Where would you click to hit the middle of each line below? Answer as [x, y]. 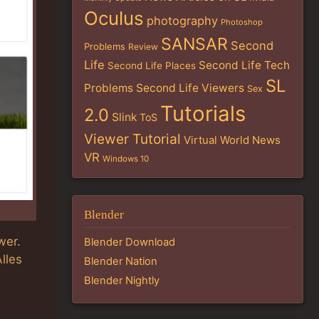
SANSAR [194, 45]
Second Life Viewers [190, 88]
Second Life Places [152, 66]
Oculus [114, 19]
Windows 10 [126, 159]
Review [143, 47]
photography [182, 21]
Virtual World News [232, 140]
